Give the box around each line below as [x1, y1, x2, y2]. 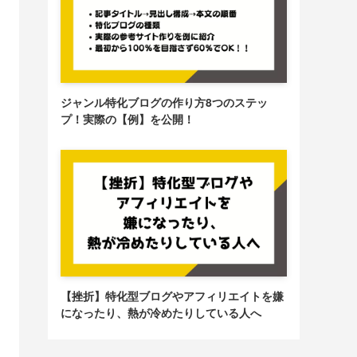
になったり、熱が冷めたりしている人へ [61, 304, 261, 321]
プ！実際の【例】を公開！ [61, 110, 194, 127]
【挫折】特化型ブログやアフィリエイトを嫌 [61, 288, 284, 304]
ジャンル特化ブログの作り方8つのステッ [61, 93, 268, 110]
